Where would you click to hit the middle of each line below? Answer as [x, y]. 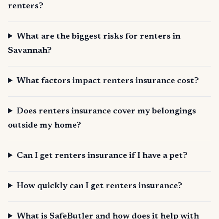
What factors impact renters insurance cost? [108, 81]
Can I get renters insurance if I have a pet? [102, 156]
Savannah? [30, 51]
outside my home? [44, 126]
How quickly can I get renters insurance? [100, 186]
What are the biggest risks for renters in [99, 37]
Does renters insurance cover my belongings [107, 112]
